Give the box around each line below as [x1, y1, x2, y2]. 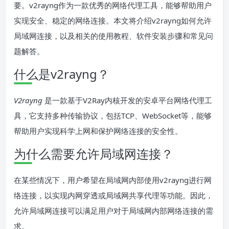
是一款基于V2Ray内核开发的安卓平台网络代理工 [42, 95, 212, 106]
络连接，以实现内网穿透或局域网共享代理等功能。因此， [14, 190, 213, 201]
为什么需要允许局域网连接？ [14, 145, 173, 163]
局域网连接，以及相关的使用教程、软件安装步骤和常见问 [14, 31, 213, 41]
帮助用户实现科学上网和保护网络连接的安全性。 [14, 126, 182, 136]
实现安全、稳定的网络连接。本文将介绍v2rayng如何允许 [14, 15, 212, 26]
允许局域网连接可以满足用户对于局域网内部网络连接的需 [14, 205, 213, 216]
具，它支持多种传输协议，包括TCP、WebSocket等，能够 [14, 110, 212, 121]
